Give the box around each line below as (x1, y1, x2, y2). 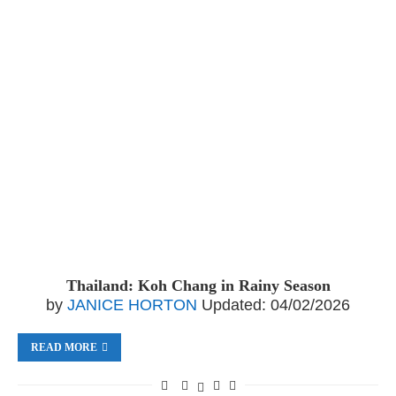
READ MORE (31, 341, 97, 354)
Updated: (202, 296, 266, 314)
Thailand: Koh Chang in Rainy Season (65, 277, 331, 294)
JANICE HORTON (67, 296, 197, 314)
